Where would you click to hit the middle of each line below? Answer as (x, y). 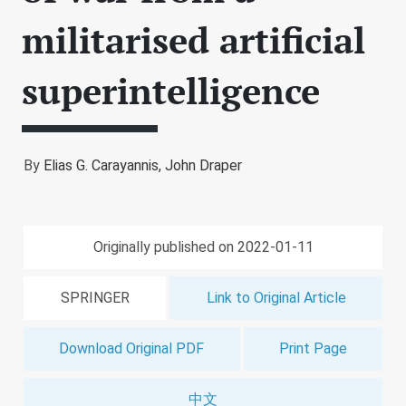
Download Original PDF (132, 348)
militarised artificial (193, 39)
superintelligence (171, 90)
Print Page (313, 348)
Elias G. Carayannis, (104, 165)
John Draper (203, 165)
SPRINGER (95, 298)
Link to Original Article (276, 298)
